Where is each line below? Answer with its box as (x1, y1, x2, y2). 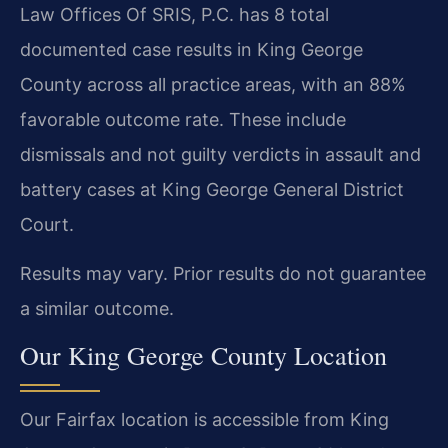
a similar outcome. (20, 297, 174, 319)
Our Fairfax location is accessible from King (20, 409, 389, 431)
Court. (20, 213, 74, 235)
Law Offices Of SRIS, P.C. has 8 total (20, 3, 329, 25)
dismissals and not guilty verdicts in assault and (20, 143, 421, 165)
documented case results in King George (20, 38, 363, 60)
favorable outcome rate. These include (20, 108, 346, 130)
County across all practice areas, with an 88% (20, 73, 406, 95)
